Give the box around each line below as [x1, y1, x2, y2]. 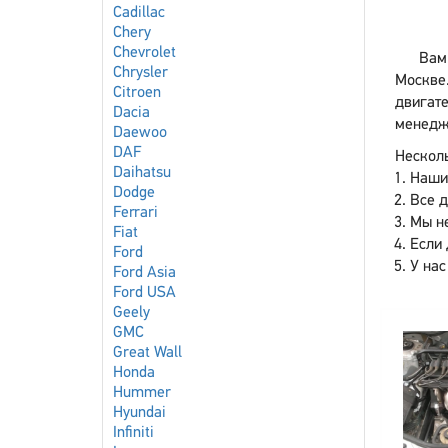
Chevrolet [113, 45, 176, 61]
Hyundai [113, 405, 166, 421]
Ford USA [113, 285, 176, 301]
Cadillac [113, 5, 165, 21]
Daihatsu [113, 165, 171, 181]
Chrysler [113, 65, 168, 81]
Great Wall [113, 345, 182, 361]
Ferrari [113, 205, 158, 221]
